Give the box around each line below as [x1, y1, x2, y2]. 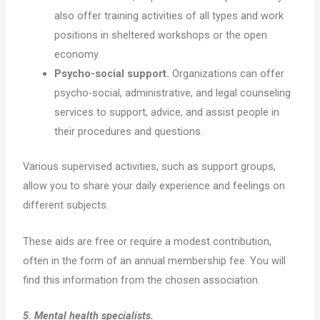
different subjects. [23, 199, 109, 212]
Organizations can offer [169, 67, 285, 81]
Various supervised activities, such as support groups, [23, 160, 276, 174]
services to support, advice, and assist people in [54, 106, 280, 119]
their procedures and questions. [54, 125, 204, 139]
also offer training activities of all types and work [54, 9, 284, 23]
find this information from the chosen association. [23, 273, 261, 286]
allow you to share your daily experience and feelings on [23, 179, 286, 193]
